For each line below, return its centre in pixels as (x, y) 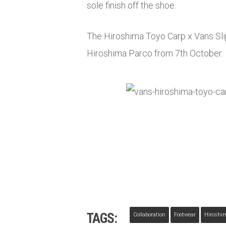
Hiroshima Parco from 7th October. (155, 53)
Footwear (185, 214)
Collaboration (149, 214)
